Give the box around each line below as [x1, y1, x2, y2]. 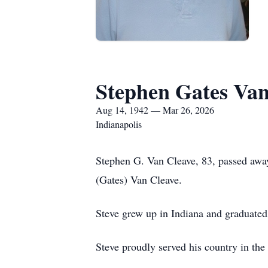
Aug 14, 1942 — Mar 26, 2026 [96, 103, 214, 116]
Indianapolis [96, 118, 142, 130]
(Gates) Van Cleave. [96, 172, 182, 187]
